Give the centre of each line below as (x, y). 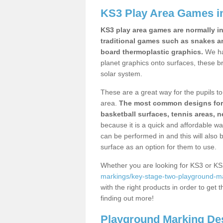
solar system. (121, 74)
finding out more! (128, 198)
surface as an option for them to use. (159, 147)
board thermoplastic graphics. (152, 52)
